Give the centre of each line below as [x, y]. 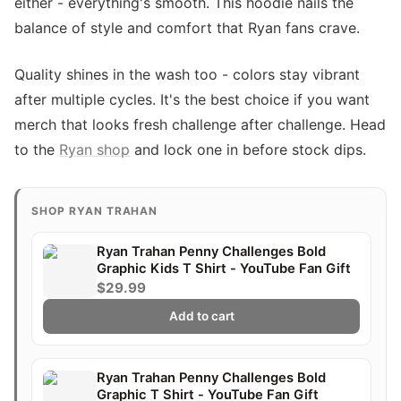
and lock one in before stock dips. [248, 149]
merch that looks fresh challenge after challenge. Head [200, 124]
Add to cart [201, 316]
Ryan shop [94, 149]
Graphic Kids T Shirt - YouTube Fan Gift [224, 269]
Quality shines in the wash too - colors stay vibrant [187, 74]
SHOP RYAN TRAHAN [95, 211]
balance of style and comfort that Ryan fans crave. [187, 28]
